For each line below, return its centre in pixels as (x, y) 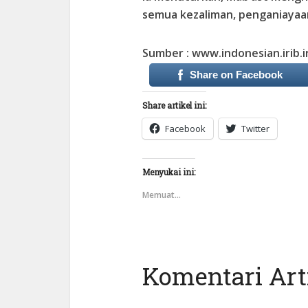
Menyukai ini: (169, 172)
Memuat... (162, 195)
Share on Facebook (236, 75)
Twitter (255, 129)
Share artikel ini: (174, 106)
